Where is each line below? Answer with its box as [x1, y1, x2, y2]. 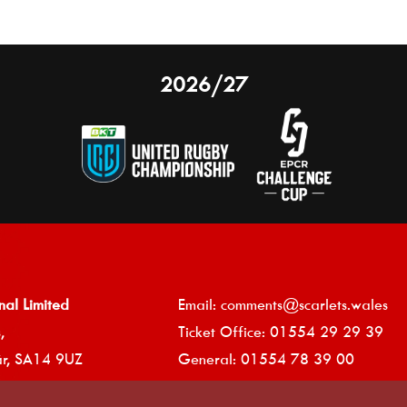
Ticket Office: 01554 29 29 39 [177, 323, 383, 342]
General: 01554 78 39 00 [177, 350, 354, 369]
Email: [177, 295, 221, 314]
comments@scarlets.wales [220, 295, 388, 314]
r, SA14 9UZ [3, 350, 84, 369]
